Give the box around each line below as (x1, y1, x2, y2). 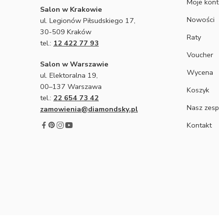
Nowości (187, 14, 215, 24)
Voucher (187, 49, 213, 60)
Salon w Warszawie (40, 59, 109, 69)
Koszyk (187, 85, 209, 95)
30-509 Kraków (40, 26, 91, 37)
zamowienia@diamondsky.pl (40, 104, 138, 114)
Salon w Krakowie (40, 4, 102, 14)
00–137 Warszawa (40, 81, 102, 91)
